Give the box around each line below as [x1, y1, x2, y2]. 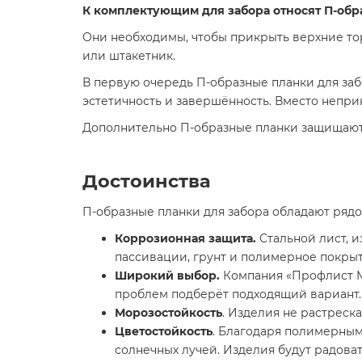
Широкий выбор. [115, 267, 223, 283]
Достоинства [82, 169, 211, 192]
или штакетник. [82, 48, 175, 63]
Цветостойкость [115, 323, 213, 339]
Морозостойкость [115, 305, 222, 320]
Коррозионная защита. [115, 230, 256, 246]
